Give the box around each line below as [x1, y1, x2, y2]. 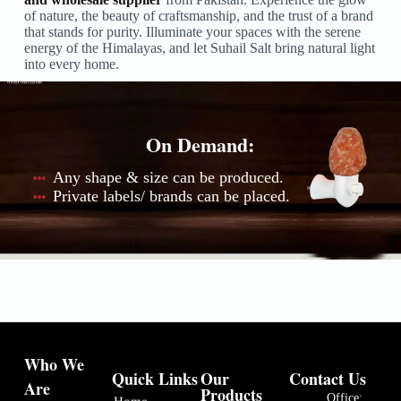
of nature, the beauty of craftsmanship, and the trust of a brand [23, 8, 373, 24]
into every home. [23, 56, 119, 73]
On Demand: [146, 130, 255, 160]
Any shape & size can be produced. [53, 168, 285, 187]
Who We [23, 353, 84, 377]
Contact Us [288, 367, 366, 391]
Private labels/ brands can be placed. [53, 187, 291, 206]
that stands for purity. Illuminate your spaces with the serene [23, 24, 361, 40]
